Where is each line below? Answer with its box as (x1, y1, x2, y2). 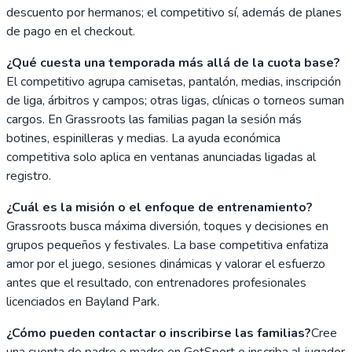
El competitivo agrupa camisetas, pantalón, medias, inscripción (6, 72, 341, 90)
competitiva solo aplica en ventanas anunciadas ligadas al (6, 148, 316, 166)
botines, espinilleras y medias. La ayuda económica (6, 129, 280, 147)
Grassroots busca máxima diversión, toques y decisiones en (6, 217, 328, 235)
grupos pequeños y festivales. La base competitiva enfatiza (6, 236, 328, 254)
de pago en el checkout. (6, 22, 135, 40)
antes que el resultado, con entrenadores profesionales (6, 273, 306, 291)
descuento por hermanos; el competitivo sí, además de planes (6, 3, 342, 21)
